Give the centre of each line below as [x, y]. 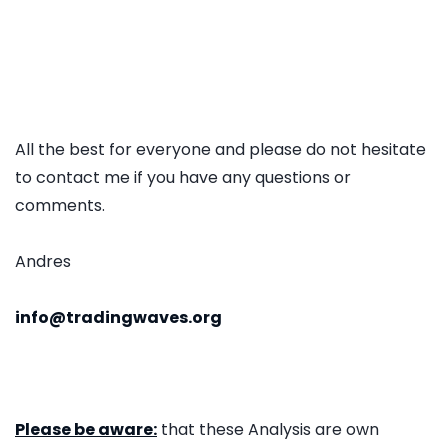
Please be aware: [86, 429]
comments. [60, 205]
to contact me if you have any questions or [183, 177]
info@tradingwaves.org [118, 317]
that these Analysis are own [268, 429]
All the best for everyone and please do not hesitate [220, 149]
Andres [43, 261]
